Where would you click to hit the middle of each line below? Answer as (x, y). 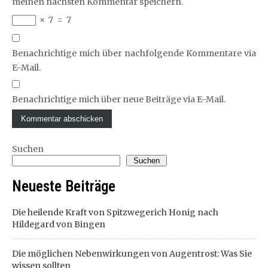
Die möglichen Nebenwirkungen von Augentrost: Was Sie (132, 253)
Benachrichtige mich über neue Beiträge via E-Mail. (119, 99)
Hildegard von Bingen (59, 224)
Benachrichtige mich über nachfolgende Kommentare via (134, 53)
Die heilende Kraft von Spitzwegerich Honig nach (115, 212)
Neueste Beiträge (64, 186)
